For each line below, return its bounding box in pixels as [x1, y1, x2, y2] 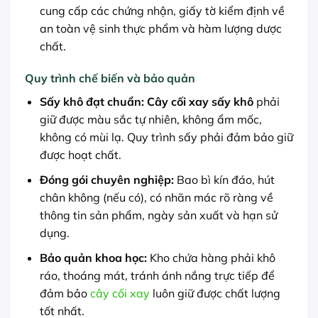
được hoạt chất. [39, 148, 121, 163]
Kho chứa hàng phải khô [146, 250, 275, 265]
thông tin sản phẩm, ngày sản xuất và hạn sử [39, 207, 278, 222]
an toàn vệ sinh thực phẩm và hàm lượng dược [39, 21, 282, 35]
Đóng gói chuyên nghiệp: [39, 172, 174, 187]
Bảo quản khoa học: [39, 250, 147, 265]
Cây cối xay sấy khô [146, 94, 253, 109]
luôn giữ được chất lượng [149, 285, 280, 300]
